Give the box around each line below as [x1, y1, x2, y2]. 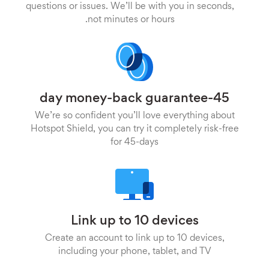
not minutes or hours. [88, 16, 175, 24]
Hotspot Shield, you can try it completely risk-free [30, 125, 239, 133]
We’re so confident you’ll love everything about [34, 112, 235, 120]
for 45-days [110, 138, 159, 147]
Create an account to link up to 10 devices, [44, 234, 225, 243]
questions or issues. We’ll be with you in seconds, [26, 2, 234, 11]
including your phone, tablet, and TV [58, 247, 211, 256]
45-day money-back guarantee [213, 93, 229, 105]
